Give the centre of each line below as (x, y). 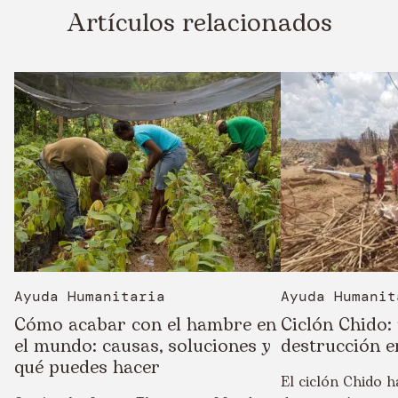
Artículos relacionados (199, 24)
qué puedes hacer (87, 368)
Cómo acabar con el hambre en (145, 325)
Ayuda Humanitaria (90, 296)
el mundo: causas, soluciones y (143, 346)
